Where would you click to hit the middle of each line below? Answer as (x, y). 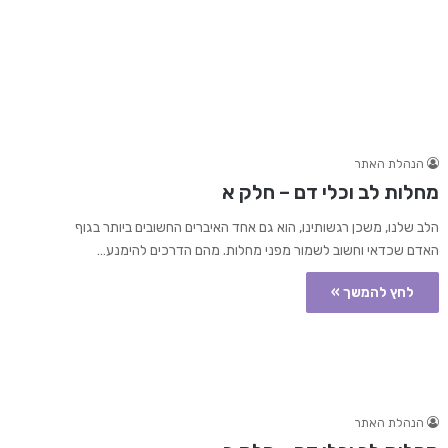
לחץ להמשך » (372, 293)
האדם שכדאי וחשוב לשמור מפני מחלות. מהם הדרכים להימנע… (267, 251)
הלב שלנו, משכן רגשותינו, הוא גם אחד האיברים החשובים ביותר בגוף (256, 228)
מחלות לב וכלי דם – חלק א (330, 192)
